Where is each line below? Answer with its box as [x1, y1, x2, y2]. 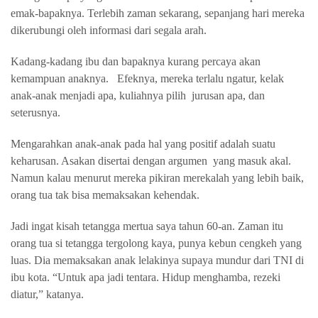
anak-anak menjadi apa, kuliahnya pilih [11, 89, 189, 102]
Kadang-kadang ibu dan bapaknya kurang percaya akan [11, 55, 261, 67]
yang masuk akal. [213, 155, 291, 167]
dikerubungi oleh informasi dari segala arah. [11, 24, 207, 36]
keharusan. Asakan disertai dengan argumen [11, 155, 207, 167]
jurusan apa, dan [192, 89, 265, 102]
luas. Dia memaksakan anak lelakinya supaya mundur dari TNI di [11, 254, 304, 266]
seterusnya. [11, 106, 60, 119]
